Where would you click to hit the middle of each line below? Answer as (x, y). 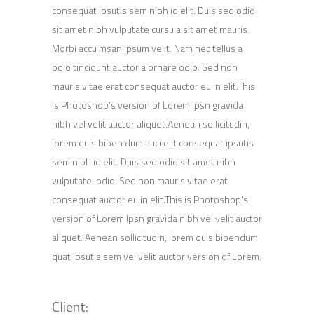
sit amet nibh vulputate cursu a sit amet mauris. (151, 29)
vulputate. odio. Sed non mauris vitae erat (140, 180)
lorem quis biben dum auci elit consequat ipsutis (153, 143)
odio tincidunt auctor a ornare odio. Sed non (145, 67)
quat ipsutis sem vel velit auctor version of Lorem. (157, 256)
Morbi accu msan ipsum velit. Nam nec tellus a (147, 48)
